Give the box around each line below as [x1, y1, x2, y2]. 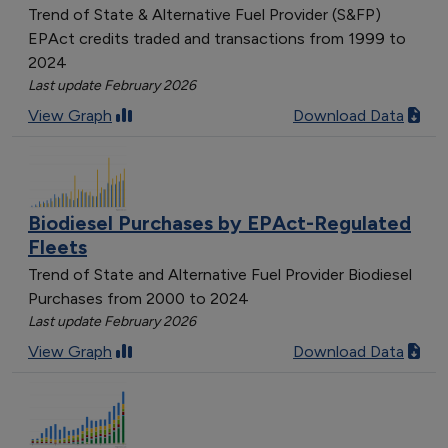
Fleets [28, 235, 87, 259]
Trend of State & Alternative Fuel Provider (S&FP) [28, 4, 381, 24]
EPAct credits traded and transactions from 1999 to [28, 28, 406, 48]
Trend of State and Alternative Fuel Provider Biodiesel [28, 265, 412, 284]
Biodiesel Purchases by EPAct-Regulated [28, 211, 411, 235]
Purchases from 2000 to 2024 [28, 289, 249, 308]
